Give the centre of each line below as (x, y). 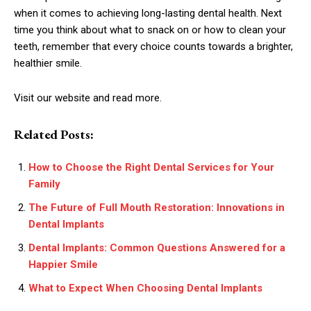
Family (44, 184)
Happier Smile (63, 265)
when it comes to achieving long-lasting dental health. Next (148, 14)
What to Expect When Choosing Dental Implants (145, 288)
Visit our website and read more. (88, 98)
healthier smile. (48, 64)
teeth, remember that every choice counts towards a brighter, (153, 47)
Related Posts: (54, 135)
